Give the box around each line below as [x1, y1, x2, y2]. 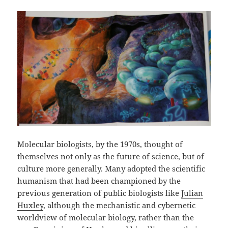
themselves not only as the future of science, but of [17, 151, 205, 162]
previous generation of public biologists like [17, 188, 182, 198]
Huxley [17, 200, 44, 211]
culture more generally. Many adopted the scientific [17, 163, 206, 174]
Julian [181, 188, 204, 198]
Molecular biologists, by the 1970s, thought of [17, 139, 183, 150]
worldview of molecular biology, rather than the [17, 212, 194, 223]
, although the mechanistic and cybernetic [43, 200, 196, 211]
